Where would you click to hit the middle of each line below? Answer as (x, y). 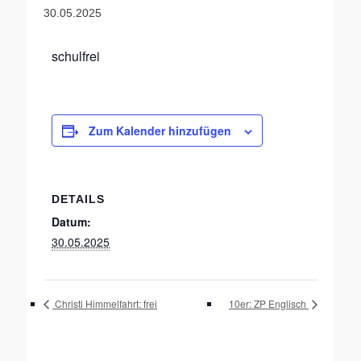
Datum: (71, 222)
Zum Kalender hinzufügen (160, 131)
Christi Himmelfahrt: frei (105, 304)
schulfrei (76, 56)
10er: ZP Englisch (269, 304)
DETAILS (78, 199)
